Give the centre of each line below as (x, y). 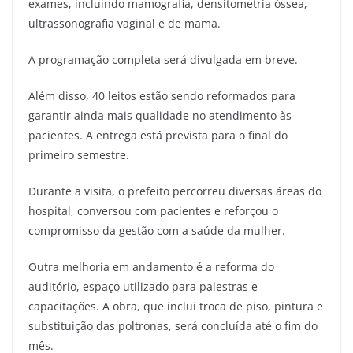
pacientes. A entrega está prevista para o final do (158, 135)
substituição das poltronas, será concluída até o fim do (173, 325)
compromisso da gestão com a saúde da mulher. (157, 230)
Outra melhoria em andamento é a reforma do (151, 266)
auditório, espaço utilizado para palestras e (143, 286)
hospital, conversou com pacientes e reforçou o (153, 210)
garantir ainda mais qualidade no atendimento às (160, 115)
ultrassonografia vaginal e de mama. (124, 23)
